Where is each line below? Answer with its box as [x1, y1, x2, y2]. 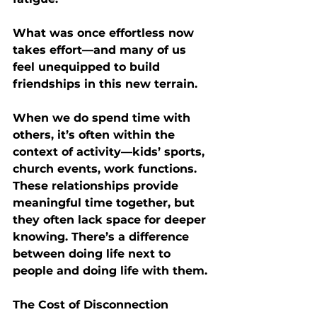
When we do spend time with [13, 110, 194, 125]
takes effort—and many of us [13, 42, 190, 57]
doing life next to [69, 246, 174, 260]
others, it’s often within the [13, 127, 178, 142]
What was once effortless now [13, 25, 197, 40]
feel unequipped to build [13, 59, 163, 74]
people [13, 263, 53, 277]
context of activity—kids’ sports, [13, 144, 208, 158]
